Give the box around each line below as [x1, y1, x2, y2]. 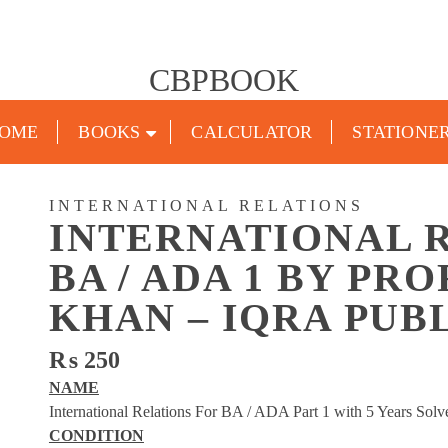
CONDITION [48, 427, 144, 444]
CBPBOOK [148, 62, 299, 98]
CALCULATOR [191, 122, 313, 142]
